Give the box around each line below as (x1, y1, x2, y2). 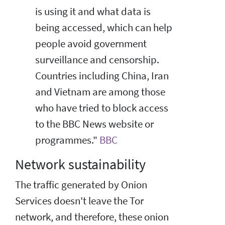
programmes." (35, 133, 99, 147)
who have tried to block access (35, 101, 168, 115)
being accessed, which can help (35, 21, 172, 34)
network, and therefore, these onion (15, 210, 169, 223)
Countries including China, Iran (35, 69, 169, 82)
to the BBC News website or (35, 117, 154, 131)
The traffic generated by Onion (15, 178, 147, 191)
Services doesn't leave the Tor (15, 194, 144, 207)
